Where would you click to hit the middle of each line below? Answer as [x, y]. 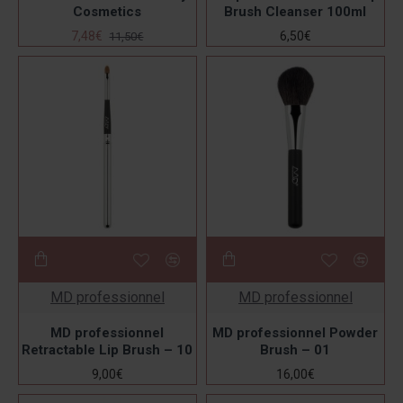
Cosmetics [107, 12]
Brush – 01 [296, 350]
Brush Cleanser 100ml [296, 12]
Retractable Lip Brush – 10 [107, 350]
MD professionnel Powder [296, 333]
